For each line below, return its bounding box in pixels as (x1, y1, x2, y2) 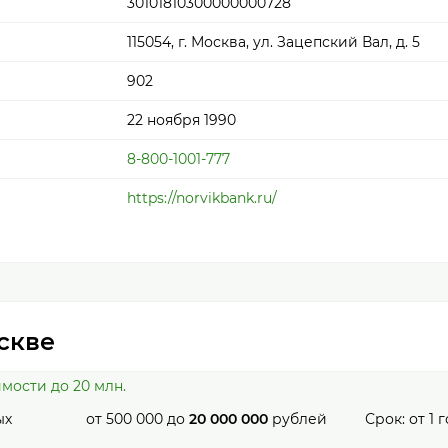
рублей (268, 410, 328, 428)
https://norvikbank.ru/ (127, 189, 277, 207)
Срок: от (364, 410, 429, 428)
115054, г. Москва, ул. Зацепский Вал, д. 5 (127, 33, 420, 51)
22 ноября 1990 (127, 111, 236, 129)
